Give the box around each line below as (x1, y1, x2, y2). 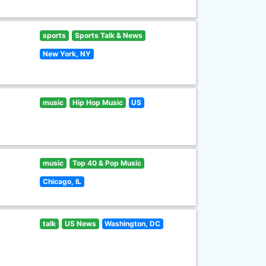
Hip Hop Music (72, 98, 123, 107)
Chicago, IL (43, 177, 82, 186)
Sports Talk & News (74, 31, 142, 40)
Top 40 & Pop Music (72, 159, 141, 167)
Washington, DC (104, 219, 161, 228)
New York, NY (43, 49, 91, 58)
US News (64, 219, 96, 228)
